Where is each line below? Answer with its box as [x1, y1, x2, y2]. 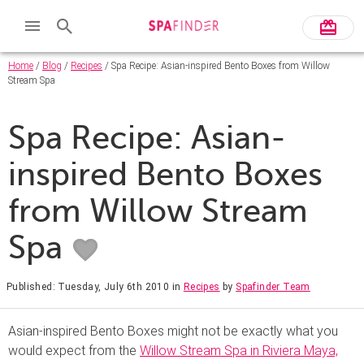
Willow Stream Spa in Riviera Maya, [140, 342, 338, 358]
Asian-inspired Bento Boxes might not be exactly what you [8, 323, 338, 339]
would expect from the [8, 342, 140, 358]
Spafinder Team [236, 280, 310, 292]
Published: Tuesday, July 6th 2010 [6, 280, 170, 292]
